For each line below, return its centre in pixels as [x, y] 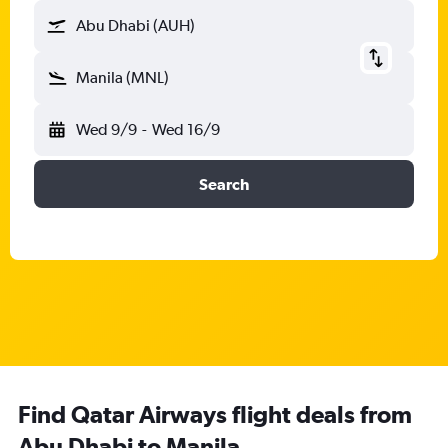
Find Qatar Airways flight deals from [215, 414]
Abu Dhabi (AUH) [135, 25]
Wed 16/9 [185, 129]
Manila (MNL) [122, 77]
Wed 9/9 [106, 129]
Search [224, 184]
